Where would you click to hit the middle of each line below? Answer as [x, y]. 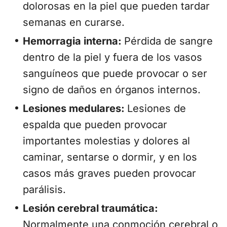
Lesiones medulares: [75, 109]
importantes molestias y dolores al [106, 141]
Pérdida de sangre [168, 41]
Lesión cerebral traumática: [90, 209]
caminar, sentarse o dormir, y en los [110, 157]
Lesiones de [157, 109]
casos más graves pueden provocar [109, 174]
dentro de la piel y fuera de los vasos [112, 58]
